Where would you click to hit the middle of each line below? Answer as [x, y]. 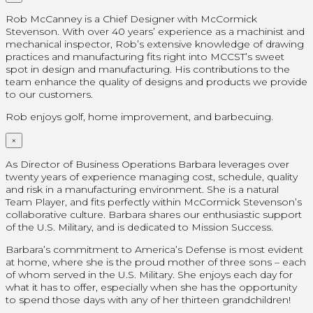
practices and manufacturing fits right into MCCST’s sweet [145, 56]
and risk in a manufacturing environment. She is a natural [142, 189]
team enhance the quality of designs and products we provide [156, 81]
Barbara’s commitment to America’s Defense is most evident [154, 249]
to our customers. [49, 94]
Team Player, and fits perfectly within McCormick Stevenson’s [154, 202]
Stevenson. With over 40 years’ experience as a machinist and [155, 31]
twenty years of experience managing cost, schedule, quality [152, 176]
